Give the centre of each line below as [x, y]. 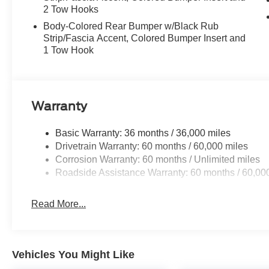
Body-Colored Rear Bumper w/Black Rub [131, 26]
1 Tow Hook [69, 50]
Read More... [59, 204]
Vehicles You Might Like [73, 255]
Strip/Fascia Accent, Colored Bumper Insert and [145, 38]
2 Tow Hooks [71, 10]
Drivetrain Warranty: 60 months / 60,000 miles [152, 147]
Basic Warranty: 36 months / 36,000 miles [143, 133]
